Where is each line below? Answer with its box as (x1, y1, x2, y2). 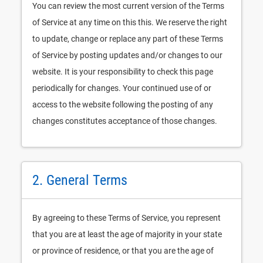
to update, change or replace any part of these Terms (32, 34, 223, 43)
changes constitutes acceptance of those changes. (32, 116, 217, 126)
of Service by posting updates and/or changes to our (32, 50, 222, 60)
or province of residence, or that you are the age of (32, 246, 214, 255)
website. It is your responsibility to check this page (32, 67, 213, 76)
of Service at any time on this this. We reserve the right (32, 18, 227, 27)
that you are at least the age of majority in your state (32, 230, 222, 239)
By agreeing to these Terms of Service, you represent (32, 213, 221, 222)
